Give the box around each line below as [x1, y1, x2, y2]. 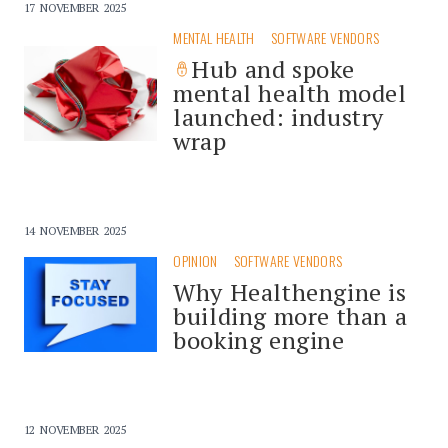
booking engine [173, 323, 345, 356]
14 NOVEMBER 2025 [24, 222, 126, 238]
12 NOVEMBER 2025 [24, 421, 126, 437]
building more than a [173, 299, 408, 332]
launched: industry [173, 100, 385, 133]
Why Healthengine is [173, 275, 407, 308]
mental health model [173, 76, 407, 109]
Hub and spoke [191, 52, 356, 85]
